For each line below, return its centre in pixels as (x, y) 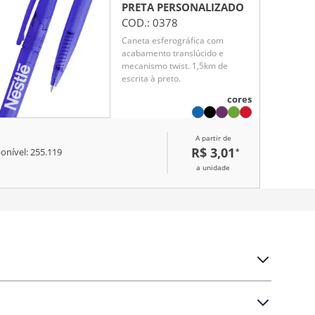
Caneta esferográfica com (173, 41)
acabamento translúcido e (173, 53)
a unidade (213, 167)
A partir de (213, 137)
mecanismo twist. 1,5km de (175, 66)
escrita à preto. (151, 79)
